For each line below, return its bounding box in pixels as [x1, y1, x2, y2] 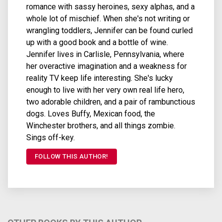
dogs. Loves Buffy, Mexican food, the [26, 109, 155, 119]
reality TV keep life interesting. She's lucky [26, 73, 173, 83]
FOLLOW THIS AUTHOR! [35, 153, 109, 161]
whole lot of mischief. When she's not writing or [26, 14, 190, 24]
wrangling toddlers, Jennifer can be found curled [26, 26, 193, 36]
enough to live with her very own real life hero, [26, 85, 184, 95]
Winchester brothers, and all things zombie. [26, 121, 175, 131]
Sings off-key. [26, 133, 75, 143]
